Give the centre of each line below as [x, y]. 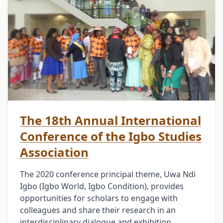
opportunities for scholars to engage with [99, 198]
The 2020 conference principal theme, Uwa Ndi [108, 174]
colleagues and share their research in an [98, 210]
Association [54, 152]
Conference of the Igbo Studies [111, 136]
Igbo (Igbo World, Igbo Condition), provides [102, 186]
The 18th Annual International [111, 120]
